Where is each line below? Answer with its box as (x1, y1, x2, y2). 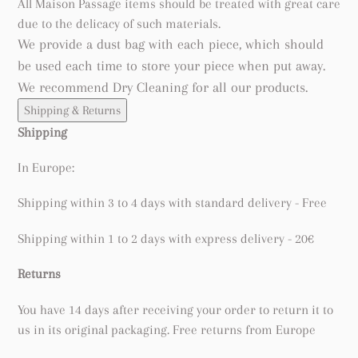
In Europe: (18, 159, 74, 175)
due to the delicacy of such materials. (18, 15, 221, 31)
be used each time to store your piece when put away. (18, 57, 325, 74)
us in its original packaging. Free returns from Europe (18, 321, 316, 337)
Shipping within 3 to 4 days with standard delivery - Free (18, 195, 327, 211)
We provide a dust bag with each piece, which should (18, 35, 324, 52)
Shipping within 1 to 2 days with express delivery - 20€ (18, 230, 314, 246)
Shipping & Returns (24, 102, 121, 117)
